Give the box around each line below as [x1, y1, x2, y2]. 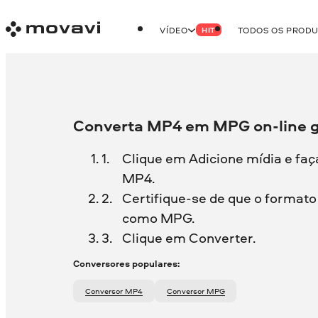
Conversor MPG [172, 285, 225, 296]
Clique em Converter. [121, 228, 256, 247]
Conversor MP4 [90, 285, 143, 296]
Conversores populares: [73, 257, 180, 270]
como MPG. [121, 208, 194, 227]
